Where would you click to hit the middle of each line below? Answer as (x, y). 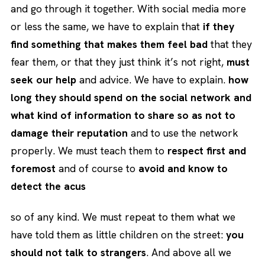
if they (219, 26)
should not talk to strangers (78, 253)
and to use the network (183, 132)
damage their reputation (69, 132)
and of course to (97, 168)
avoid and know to (183, 168)
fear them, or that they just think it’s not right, (119, 62)
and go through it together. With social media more (128, 8)
